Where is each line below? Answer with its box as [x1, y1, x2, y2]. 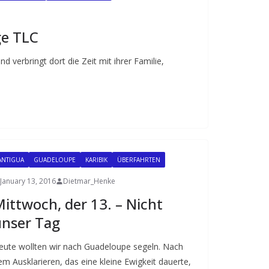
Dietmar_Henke [62, 176, 115, 186]
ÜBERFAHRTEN [116, 156, 160, 164]
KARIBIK [85, 156, 107, 164]
